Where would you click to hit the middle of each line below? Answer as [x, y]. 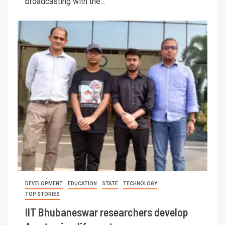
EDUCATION [82, 183]
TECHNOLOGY [140, 183]
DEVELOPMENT [44, 183]
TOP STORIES [42, 194]
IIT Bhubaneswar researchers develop [107, 212]
